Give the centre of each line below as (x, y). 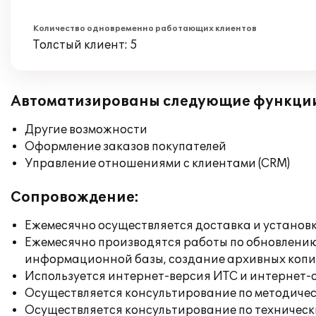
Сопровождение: (75, 197)
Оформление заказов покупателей (126, 147)
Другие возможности (86, 130)
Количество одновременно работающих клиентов (145, 29)
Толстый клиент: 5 (85, 45)
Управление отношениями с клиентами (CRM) (157, 164)
